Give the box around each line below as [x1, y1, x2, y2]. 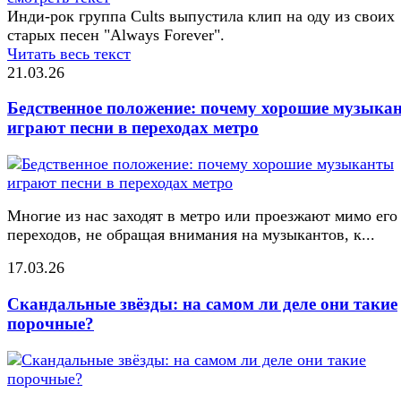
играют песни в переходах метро [7, 118, 259, 138]
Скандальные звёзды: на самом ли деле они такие [7, 294, 397, 313]
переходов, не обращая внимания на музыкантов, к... [7, 226, 375, 244]
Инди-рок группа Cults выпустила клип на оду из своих [7, 6, 395, 25]
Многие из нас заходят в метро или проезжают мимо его [7, 207, 397, 226]
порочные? [7, 313, 94, 333]
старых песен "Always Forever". [7, 25, 225, 44]
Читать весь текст [7, 44, 131, 63]
